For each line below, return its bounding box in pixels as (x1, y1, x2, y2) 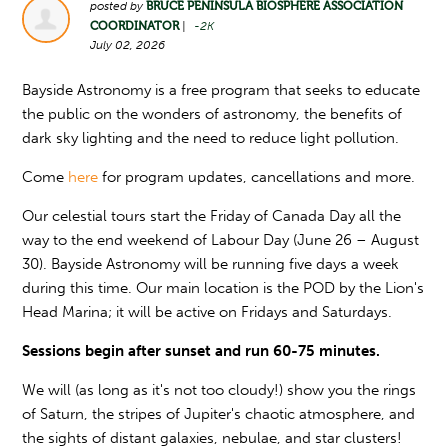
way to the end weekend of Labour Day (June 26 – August (22, 231, 420, 249)
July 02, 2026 (90, 38, 166, 52)
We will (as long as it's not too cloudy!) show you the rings (22, 381, 417, 399)
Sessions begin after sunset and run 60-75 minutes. (22, 342, 381, 360)
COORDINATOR (90, 19, 180, 33)
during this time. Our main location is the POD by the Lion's (22, 279, 425, 297)
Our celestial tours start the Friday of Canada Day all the (22, 207, 402, 225)
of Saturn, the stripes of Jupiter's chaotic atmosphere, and (22, 405, 416, 423)
